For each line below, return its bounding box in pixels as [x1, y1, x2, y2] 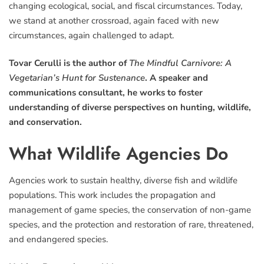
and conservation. [9, 116, 82, 128]
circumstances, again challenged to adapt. [9, 29, 174, 41]
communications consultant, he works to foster [9, 87, 203, 99]
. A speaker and [145, 72, 208, 84]
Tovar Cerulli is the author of [9, 57, 129, 70]
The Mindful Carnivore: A [129, 57, 232, 70]
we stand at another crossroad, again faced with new [9, 14, 219, 27]
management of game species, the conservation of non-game [9, 203, 251, 216]
